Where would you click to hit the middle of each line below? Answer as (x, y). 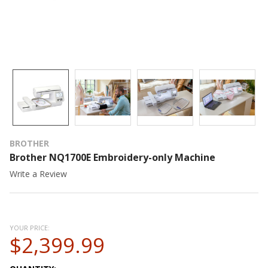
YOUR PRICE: (30, 227)
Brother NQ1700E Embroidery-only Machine (112, 157)
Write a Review (38, 173)
